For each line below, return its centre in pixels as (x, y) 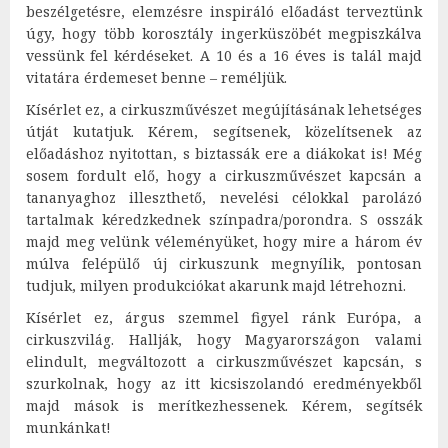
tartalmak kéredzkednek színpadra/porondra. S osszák (224, 219)
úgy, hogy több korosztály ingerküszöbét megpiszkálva (224, 33)
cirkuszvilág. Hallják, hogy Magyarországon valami (224, 339)
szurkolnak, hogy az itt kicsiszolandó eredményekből (224, 383)
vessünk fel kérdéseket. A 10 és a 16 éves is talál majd (224, 55)
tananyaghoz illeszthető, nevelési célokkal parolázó (224, 197)
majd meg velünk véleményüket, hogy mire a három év (224, 241)
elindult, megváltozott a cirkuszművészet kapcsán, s (224, 361)
